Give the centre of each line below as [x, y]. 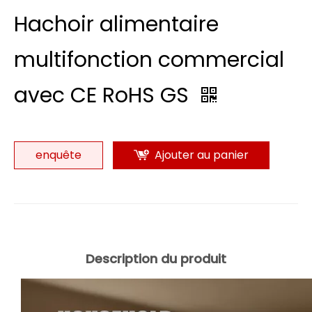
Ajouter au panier [202, 155]
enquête [58, 155]
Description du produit [156, 259]
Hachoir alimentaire [116, 24]
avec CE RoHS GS [104, 95]
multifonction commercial [149, 60]
